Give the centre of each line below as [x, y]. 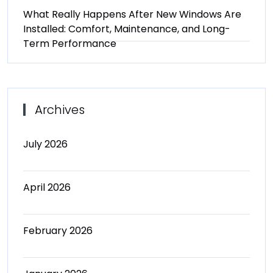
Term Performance [70, 44]
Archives [60, 110]
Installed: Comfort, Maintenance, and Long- [127, 29]
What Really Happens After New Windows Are [132, 14]
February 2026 [58, 231]
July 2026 [45, 144]
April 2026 [47, 187]
